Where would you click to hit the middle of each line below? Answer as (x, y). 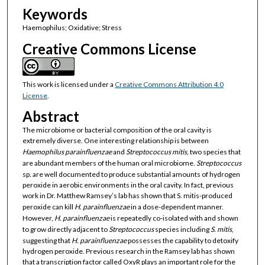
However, (38, 218)
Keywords (55, 14)
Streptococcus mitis (156, 151)
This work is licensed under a (68, 84)
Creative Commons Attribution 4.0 (169, 84)
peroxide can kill (48, 206)
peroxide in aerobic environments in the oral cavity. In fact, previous (128, 185)
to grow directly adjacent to (65, 229)
